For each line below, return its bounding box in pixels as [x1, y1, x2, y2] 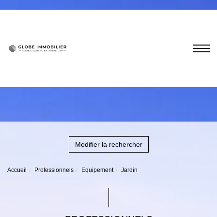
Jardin [121, 167, 138, 173]
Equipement [81, 167, 113, 173]
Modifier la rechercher [75, 140, 142, 148]
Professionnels [34, 167, 74, 173]
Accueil [7, 167, 27, 173]
